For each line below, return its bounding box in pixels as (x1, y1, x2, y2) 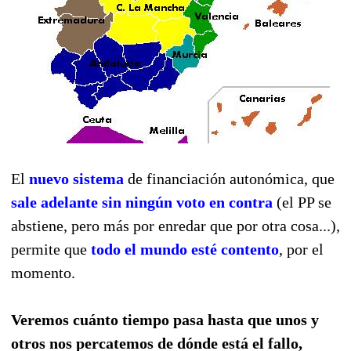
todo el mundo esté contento (91, 240, 279, 258)
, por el (279, 240, 324, 258)
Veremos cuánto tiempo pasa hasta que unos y (11, 310, 319, 328)
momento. (11, 263, 75, 281)
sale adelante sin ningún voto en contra (11, 193, 273, 211)
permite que (11, 240, 91, 258)
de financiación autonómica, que (124, 169, 335, 187)
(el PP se (273, 193, 331, 211)
